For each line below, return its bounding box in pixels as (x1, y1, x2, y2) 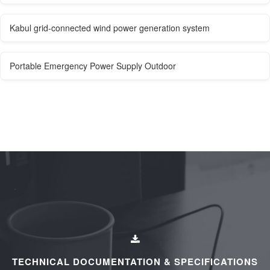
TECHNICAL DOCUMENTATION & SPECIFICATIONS (12, 255, 258, 269)
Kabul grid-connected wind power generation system (10, 22, 210, 34)
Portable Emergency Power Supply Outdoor (10, 60, 176, 72)
